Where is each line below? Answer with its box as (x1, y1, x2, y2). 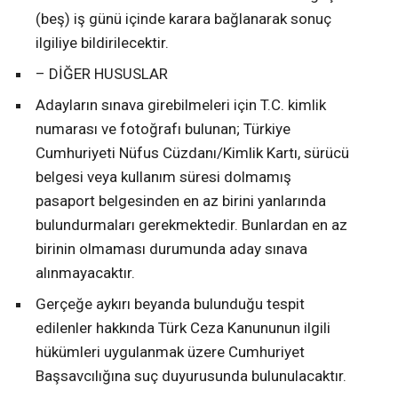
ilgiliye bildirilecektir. (36, 34, 169, 52)
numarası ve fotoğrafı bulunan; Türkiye (36, 120, 291, 139)
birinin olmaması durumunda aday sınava (36, 240, 307, 259)
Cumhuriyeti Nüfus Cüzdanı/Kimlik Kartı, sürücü (36, 144, 349, 163)
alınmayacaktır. (36, 264, 135, 283)
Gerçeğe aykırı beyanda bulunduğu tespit (36, 295, 305, 314)
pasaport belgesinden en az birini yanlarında (36, 192, 326, 211)
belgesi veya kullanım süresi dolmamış (36, 168, 291, 187)
